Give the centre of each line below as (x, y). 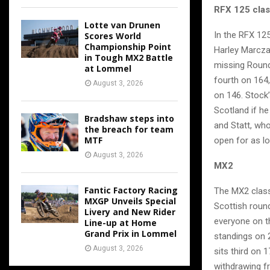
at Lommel (108, 68)
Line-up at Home (121, 223)
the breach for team (129, 129)
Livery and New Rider (130, 212)
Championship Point (128, 47)
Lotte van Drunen (122, 25)
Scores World (113, 36)
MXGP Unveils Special (130, 201)
